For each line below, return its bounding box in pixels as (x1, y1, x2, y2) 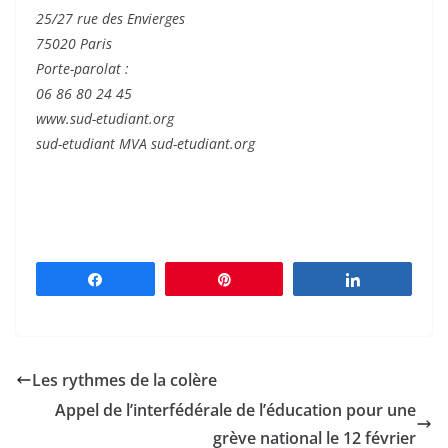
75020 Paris (36, 34, 112, 54)
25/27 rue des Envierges (36, 9, 185, 29)
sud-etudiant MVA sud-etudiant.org (36, 134, 255, 154)
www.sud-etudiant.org (36, 109, 174, 129)
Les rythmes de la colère (32, 369, 217, 392)
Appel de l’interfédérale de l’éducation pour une (55, 399, 416, 422)
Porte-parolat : (36, 59, 129, 79)
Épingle (245, 272, 289, 287)
